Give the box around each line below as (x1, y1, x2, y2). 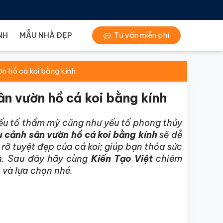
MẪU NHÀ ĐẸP (19, 30, 73, 40)
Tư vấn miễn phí (113, 30, 169, 40)
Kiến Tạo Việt (91, 153, 153, 164)
